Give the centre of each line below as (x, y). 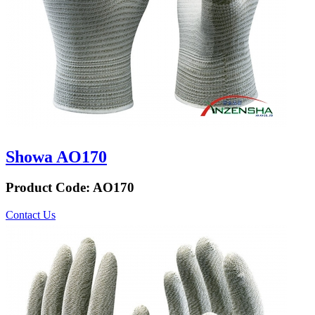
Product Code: (49, 188)
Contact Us (31, 215)
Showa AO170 (56, 156)
